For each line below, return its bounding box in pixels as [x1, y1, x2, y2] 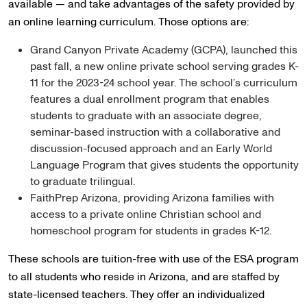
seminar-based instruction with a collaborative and [30, 125, 280, 140]
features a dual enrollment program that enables [30, 92, 269, 107]
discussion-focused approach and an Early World [30, 141, 272, 156]
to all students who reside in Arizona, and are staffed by [8, 269, 280, 284]
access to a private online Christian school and [30, 207, 261, 222]
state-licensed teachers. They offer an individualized [8, 287, 265, 302]
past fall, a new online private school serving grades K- [30, 59, 299, 74]
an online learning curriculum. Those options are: [8, 14, 249, 29]
